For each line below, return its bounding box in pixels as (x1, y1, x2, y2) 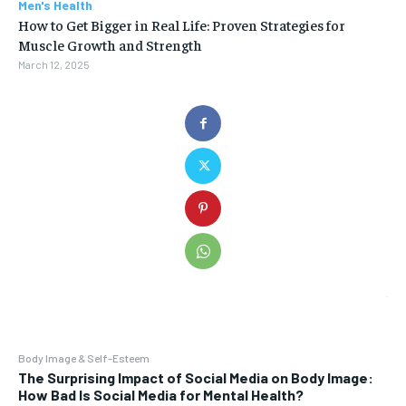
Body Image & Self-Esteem (18, 351, 150, 364)
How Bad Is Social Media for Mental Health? (18, 385, 304, 403)
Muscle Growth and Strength (18, 34, 202, 53)
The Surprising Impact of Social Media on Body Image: (18, 368, 373, 386)
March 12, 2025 (18, 57, 90, 71)
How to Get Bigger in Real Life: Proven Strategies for (18, 14, 345, 34)
